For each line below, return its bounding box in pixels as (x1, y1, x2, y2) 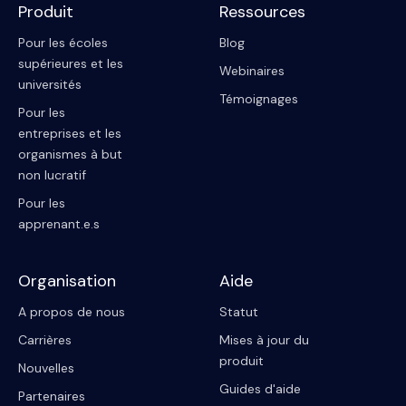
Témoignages (219, 91, 298, 107)
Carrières (18, 332, 72, 348)
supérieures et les (18, 55, 123, 72)
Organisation (18, 270, 116, 292)
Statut (219, 304, 258, 320)
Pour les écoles (18, 34, 108, 51)
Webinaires (219, 63, 285, 79)
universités (18, 76, 82, 92)
